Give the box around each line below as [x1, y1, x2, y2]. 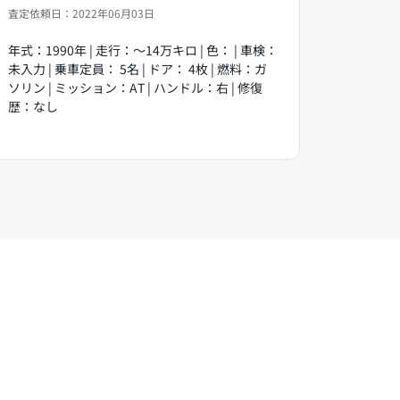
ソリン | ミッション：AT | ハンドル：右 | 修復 [8, 78, 262, 96]
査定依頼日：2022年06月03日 [8, 4, 154, 21]
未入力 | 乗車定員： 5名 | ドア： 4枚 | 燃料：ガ [8, 59, 267, 78]
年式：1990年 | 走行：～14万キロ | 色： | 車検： [8, 40, 278, 59]
